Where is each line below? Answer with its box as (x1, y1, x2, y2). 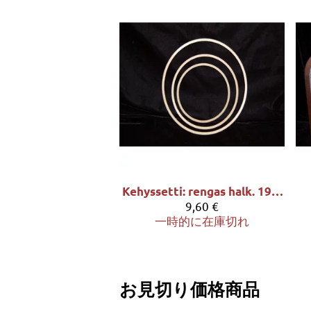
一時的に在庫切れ (154, 212, 249, 228)
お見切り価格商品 (119, 278, 260, 301)
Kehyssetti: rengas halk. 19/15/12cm (271, 183, 284, 199)
